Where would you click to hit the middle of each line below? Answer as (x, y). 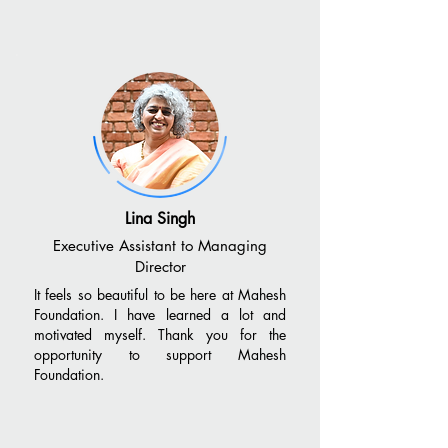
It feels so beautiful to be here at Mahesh (160, 294)
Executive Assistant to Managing (160, 245)
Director (160, 266)
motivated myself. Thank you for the (160, 334)
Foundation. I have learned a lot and (160, 314)
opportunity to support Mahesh (160, 354)
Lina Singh (160, 218)
